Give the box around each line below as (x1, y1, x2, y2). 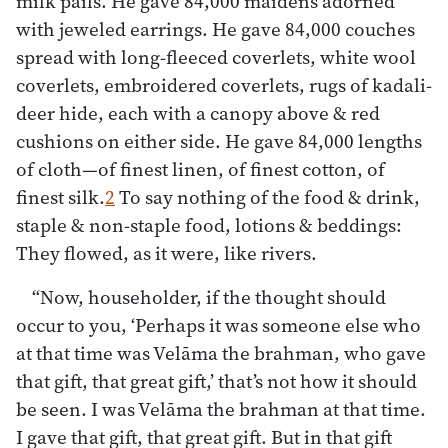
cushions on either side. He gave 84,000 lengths (16, 127, 422, 154)
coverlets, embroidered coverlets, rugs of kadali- (16, 71, 432, 98)
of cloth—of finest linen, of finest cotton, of (16, 155, 385, 182)
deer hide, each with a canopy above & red (16, 99, 380, 126)
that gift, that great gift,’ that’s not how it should (16, 367, 417, 394)
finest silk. (16, 183, 105, 210)
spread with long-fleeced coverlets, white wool (16, 43, 416, 70)
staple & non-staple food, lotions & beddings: (16, 211, 402, 238)
